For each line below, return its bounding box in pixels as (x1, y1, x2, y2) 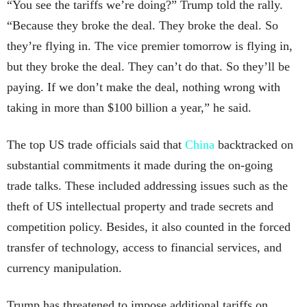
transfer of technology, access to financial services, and (7, 241, 282, 255)
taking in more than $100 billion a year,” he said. (7, 101, 251, 115)
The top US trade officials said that (7, 138, 185, 152)
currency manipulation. (7, 261, 122, 275)
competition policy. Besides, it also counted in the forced (7, 220, 291, 234)
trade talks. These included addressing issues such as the (7, 179, 288, 193)
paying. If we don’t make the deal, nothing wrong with (7, 80, 280, 95)
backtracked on (214, 138, 293, 152)
